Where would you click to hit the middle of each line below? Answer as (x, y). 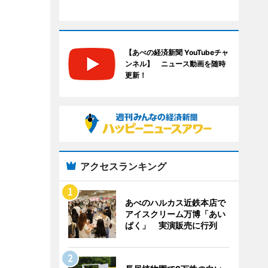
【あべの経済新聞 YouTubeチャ (176, 52)
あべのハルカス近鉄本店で (175, 202)
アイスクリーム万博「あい (175, 214)
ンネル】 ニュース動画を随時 (175, 64)
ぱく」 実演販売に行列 (171, 225)
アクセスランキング (123, 166)
